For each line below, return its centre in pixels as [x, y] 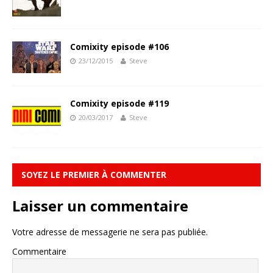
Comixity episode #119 [119, 104]
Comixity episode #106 [119, 46]
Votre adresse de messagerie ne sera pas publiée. [110, 232]
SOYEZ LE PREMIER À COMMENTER [94, 174]
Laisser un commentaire [100, 205]
